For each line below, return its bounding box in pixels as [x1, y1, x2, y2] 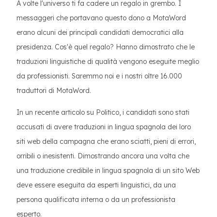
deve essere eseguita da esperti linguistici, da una [16, 181, 176, 189]
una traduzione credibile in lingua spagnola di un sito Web [16, 166, 200, 175]
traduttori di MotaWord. [16, 86, 91, 95]
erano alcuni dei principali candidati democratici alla [16, 28, 184, 37]
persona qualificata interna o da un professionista [16, 195, 175, 204]
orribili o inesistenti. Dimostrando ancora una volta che [16, 152, 189, 160]
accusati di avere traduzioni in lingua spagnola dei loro [16, 123, 191, 131]
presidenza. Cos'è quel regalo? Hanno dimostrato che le [16, 43, 195, 51]
